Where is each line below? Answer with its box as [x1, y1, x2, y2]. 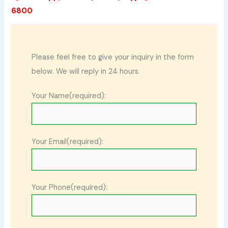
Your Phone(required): [32, 183, 108, 193]
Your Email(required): [32, 137, 104, 147]
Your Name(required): [32, 91, 106, 101]
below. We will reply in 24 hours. [32, 67, 140, 77]
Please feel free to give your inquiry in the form [32, 52, 194, 63]
